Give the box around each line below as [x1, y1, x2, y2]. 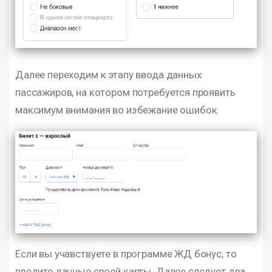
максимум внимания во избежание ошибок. [15, 103, 220, 116]
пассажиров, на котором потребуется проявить [15, 86, 236, 98]
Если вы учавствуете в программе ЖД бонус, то [15, 248, 237, 260]
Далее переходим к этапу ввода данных [15, 68, 202, 81]
